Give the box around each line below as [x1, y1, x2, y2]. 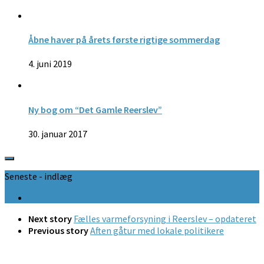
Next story [28, 212, 74, 225]
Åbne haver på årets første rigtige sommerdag [28, 34, 220, 46]
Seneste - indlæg [5, 170, 72, 182]
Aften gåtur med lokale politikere [90, 224, 224, 236]
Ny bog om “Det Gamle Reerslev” [28, 103, 162, 115]
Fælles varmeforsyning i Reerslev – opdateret [74, 212, 256, 225]
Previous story [28, 224, 90, 236]
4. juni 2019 [28, 58, 72, 70]
